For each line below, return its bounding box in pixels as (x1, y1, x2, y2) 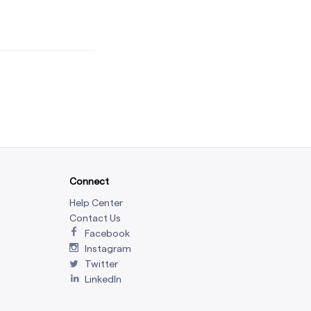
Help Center (69, 196, 123, 208)
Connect (69, 175, 109, 187)
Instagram (85, 242, 131, 254)
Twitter (85, 258, 118, 269)
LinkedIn (85, 273, 121, 285)
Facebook (85, 227, 130, 239)
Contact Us (69, 212, 121, 224)
